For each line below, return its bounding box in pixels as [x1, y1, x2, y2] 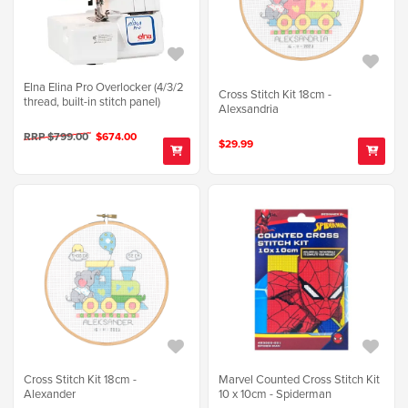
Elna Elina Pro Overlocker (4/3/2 [24, 77, 184, 95]
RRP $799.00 [24, 127, 91, 144]
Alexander [24, 384, 76, 402]
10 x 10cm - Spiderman [219, 384, 332, 402]
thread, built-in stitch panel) [24, 92, 160, 109]
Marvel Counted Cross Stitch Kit [219, 370, 381, 387]
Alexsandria [219, 99, 280, 117]
